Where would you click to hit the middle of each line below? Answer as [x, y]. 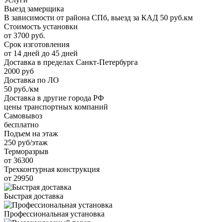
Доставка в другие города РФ [54, 98]
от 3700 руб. [25, 35]
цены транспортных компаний [56, 107]
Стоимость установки [41, 26]
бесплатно [21, 124]
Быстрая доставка [34, 196]
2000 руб [19, 71]
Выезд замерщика [34, 8]
